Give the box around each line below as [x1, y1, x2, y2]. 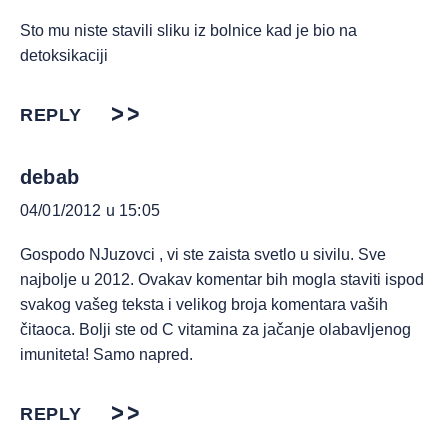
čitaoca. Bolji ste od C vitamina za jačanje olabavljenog [20, 321, 411, 339]
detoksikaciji [20, 47, 108, 65]
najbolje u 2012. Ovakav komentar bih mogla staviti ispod [20, 271, 424, 289]
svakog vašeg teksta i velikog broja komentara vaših [20, 296, 388, 314]
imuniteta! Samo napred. [20, 346, 193, 364]
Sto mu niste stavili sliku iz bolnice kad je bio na [20, 22, 357, 40]
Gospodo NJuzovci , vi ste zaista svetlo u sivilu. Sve [20, 246, 386, 264]
